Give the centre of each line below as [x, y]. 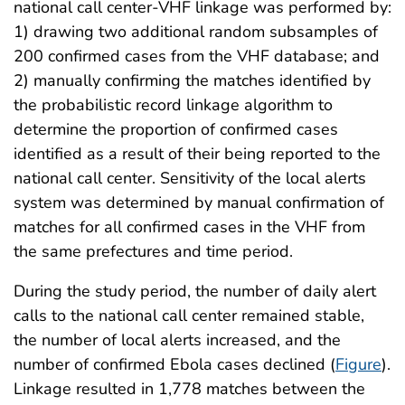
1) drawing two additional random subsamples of [196, 31]
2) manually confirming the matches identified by [192, 80]
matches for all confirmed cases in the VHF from [189, 226]
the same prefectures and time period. [153, 251]
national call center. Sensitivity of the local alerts [190, 178]
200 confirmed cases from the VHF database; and [197, 56]
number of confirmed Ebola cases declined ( [174, 364]
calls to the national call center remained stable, [189, 315]
